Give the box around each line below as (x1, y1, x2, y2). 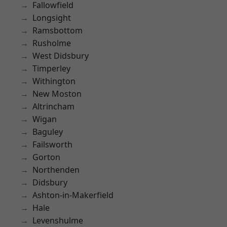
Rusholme (32, 37, 71, 49)
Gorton (32, 152, 60, 163)
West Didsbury (32, 50, 89, 61)
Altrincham (32, 101, 74, 112)
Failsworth (32, 139, 72, 150)
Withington (32, 75, 75, 87)
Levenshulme (32, 215, 83, 226)
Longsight (32, 12, 71, 23)
